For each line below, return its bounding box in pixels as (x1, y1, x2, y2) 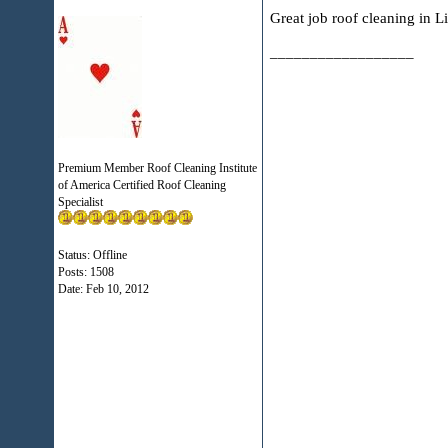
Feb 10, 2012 (85, 282, 149, 296)
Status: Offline (57, 248, 127, 262)
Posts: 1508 (57, 265, 114, 279)
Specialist (57, 195, 103, 209)
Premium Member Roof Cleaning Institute (57, 161, 257, 175)
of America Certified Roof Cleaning (57, 178, 226, 192)
